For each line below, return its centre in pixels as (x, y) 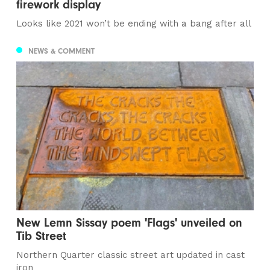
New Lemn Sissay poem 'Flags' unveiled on (130, 222)
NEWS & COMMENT (62, 51)
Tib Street (42, 236)
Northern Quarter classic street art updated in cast (131, 255)
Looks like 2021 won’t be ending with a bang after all (134, 24)
